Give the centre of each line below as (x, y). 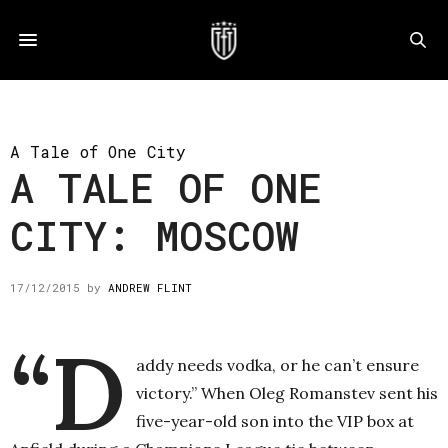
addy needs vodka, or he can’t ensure (277, 365)
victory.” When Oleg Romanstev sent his (287, 393)
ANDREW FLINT (150, 287)
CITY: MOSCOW (154, 235)
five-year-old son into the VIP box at (275, 421)
